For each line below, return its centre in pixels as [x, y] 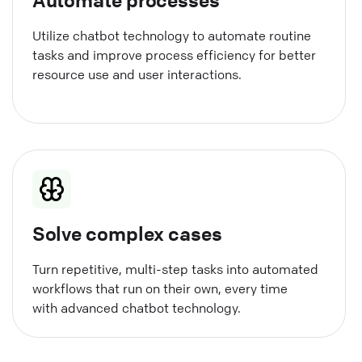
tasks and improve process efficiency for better [174, 55]
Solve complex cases [127, 233]
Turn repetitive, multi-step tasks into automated [175, 269]
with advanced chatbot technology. [136, 307]
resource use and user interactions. [137, 74]
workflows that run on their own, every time [160, 288]
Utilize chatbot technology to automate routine [171, 35]
